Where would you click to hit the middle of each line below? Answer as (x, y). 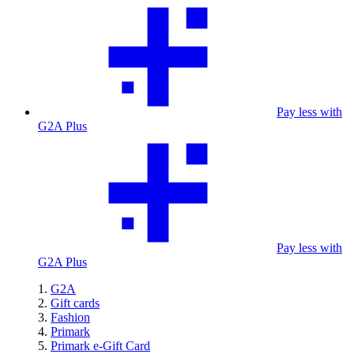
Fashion (70, 317)
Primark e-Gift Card (100, 346)
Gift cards (75, 303)
